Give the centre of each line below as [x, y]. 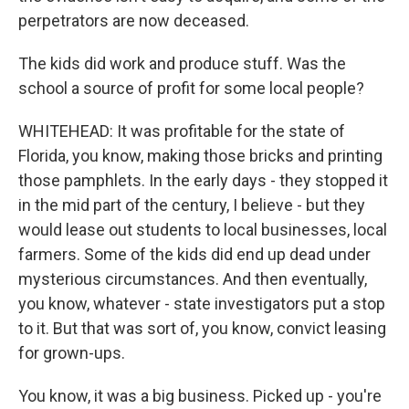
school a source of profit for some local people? [191, 88]
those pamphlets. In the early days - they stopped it [203, 180]
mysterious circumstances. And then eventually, [193, 279]
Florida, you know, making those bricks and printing [200, 156]
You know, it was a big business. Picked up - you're [200, 396]
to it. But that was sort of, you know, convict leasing [202, 328]
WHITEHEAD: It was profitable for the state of [182, 131]
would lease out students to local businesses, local [203, 230]
